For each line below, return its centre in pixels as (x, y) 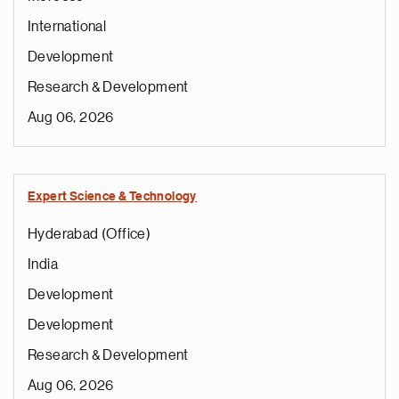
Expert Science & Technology (112, 197)
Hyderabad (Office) (90, 234)
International (67, 27)
